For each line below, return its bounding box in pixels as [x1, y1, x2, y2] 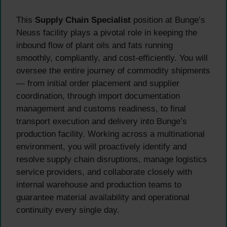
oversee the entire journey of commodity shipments [16, 66, 210, 76]
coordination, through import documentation [16, 91, 180, 101]
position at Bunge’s [131, 15, 205, 25]
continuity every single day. [16, 205, 120, 215]
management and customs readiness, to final [16, 104, 186, 114]
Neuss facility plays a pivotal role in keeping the [16, 28, 197, 38]
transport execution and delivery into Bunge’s [16, 117, 187, 127]
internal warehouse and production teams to [16, 180, 181, 190]
